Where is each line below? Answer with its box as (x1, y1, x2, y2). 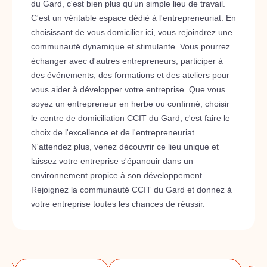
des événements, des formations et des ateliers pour (31, 70, 229, 80)
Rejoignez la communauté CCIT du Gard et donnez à (31, 185, 232, 194)
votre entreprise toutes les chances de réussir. (31, 199, 205, 209)
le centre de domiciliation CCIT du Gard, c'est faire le (31, 113, 230, 123)
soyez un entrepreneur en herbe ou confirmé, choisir (31, 99, 229, 108)
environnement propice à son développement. (31, 170, 204, 180)
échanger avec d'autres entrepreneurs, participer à (31, 56, 223, 66)
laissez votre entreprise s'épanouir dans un (31, 156, 193, 166)
